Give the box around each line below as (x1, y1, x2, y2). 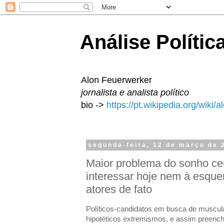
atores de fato (86, 182, 152, 195)
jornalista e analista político (81, 87, 189, 97)
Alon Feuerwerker (81, 75, 152, 85)
